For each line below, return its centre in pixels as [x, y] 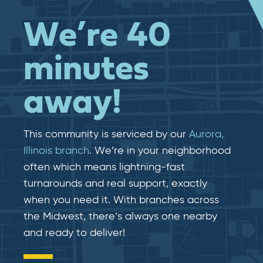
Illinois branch [56, 151]
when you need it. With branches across [121, 200]
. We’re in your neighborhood [160, 151]
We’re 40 [97, 36]
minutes [86, 70]
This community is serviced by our [106, 134]
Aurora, [206, 134]
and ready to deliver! [74, 233]
